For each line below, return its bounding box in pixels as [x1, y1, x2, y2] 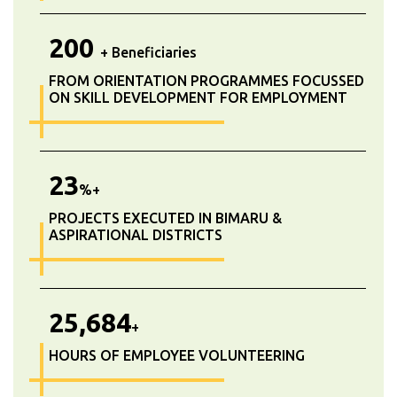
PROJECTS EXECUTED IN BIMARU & [49, 209, 282, 226]
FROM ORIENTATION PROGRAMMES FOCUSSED [49, 72, 364, 89]
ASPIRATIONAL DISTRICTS [49, 226, 222, 243]
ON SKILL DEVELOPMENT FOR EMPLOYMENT [49, 89, 347, 105]
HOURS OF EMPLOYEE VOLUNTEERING [49, 346, 305, 363]
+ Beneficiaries [100, 43, 197, 60]
